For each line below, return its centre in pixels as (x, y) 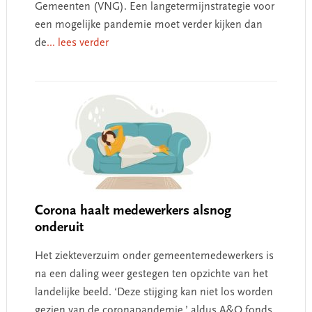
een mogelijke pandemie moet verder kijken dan (148, 25)
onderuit (59, 227)
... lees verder (77, 43)
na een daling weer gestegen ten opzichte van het (151, 274)
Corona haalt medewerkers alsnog (133, 211)
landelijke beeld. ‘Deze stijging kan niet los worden (154, 292)
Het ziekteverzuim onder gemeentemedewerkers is (154, 256)
